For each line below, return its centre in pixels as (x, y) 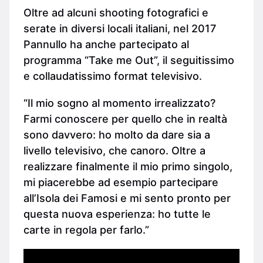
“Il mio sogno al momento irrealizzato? (119, 103)
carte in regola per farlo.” (86, 230)
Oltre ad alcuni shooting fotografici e (116, 13)
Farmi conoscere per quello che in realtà (125, 119)
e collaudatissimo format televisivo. (113, 76)
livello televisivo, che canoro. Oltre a (114, 150)
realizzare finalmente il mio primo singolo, (128, 166)
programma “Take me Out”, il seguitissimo (129, 60)
